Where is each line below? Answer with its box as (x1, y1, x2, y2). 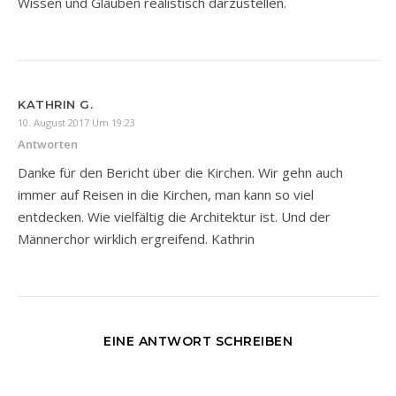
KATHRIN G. (18, 96, 93, 111)
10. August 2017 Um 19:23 (18, 115, 135, 129)
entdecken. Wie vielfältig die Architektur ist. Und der (18, 207, 331, 225)
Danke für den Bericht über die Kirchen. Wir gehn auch (18, 163, 343, 181)
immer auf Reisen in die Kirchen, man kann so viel (18, 185, 314, 203)
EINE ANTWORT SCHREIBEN (103, 332, 293, 349)
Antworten (18, 135, 78, 152)
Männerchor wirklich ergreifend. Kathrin (18, 229, 255, 247)
